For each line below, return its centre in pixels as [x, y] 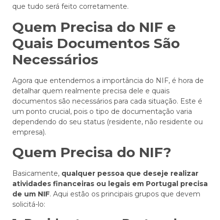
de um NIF [31, 194]
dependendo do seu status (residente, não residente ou [108, 122]
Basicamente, [37, 174]
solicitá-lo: [29, 205]
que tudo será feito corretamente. [70, 7]
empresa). [29, 132]
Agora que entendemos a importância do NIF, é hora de [108, 80]
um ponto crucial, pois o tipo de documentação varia [102, 111]
